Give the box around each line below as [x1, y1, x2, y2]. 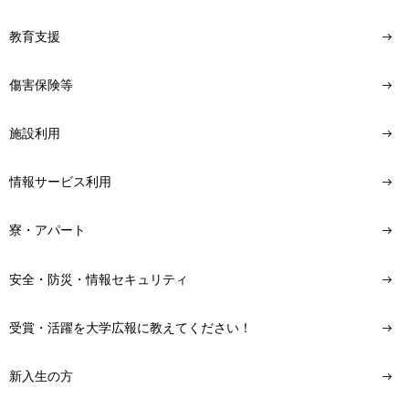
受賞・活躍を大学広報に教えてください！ [9, 320, 252, 335]
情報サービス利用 [9, 174, 111, 190]
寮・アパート [9, 223, 86, 238]
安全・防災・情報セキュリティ [9, 271, 188, 287]
